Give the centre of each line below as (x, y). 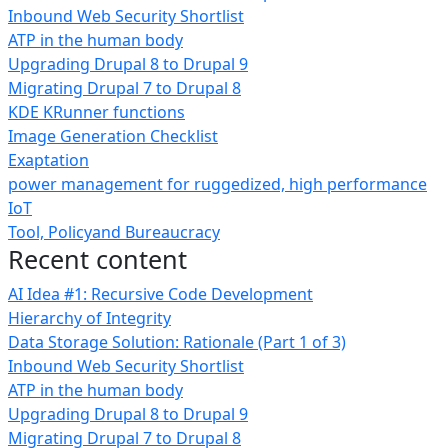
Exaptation (48, 160)
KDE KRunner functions (96, 112)
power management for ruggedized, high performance (217, 184)
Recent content (97, 259)
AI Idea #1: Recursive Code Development (160, 294)
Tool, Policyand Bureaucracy (114, 232)
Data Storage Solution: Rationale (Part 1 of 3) (177, 342)
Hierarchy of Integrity (89, 318)
